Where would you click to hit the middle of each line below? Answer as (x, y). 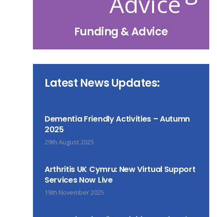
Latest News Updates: (102, 83)
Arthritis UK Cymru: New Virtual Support (120, 169)
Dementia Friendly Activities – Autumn (117, 119)
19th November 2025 (74, 192)
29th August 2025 (69, 142)
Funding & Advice (121, 32)
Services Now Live (78, 180)
